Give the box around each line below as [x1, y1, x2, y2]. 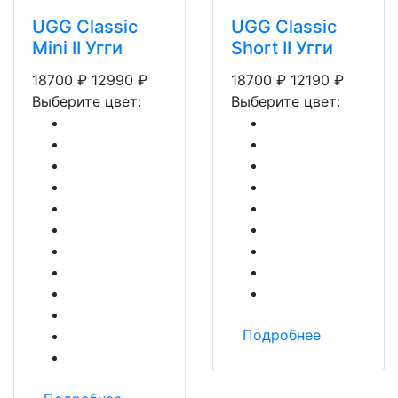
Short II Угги [231, 37, 333, 59]
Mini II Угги [32, 37, 123, 59]
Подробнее [243, 326, 321, 344]
